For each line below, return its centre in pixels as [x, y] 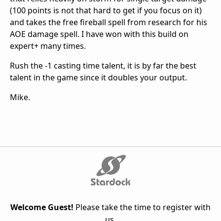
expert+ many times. [48, 46]
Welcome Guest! [42, 207]
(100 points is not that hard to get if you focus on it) [106, 10]
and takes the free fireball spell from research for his [109, 22]
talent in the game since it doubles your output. [98, 77]
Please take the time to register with [142, 207]
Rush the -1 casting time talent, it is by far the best [103, 65]
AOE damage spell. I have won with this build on [99, 34]
